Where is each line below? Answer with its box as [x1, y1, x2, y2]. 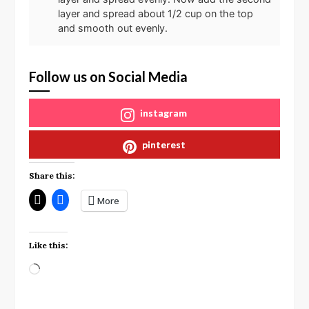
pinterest [141, 138, 186, 150]
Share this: [29, 170, 75, 181]
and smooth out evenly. [58, 21, 168, 34]
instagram [140, 106, 187, 119]
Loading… [39, 261, 87, 273]
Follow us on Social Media [29, 68, 188, 85]
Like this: [29, 239, 68, 250]
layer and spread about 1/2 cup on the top [58, 7, 254, 19]
